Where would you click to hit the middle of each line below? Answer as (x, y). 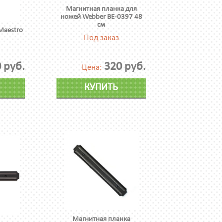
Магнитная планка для (101, 9)
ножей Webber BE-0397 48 (101, 17)
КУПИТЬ (101, 88)
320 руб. (125, 67)
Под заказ (101, 38)
